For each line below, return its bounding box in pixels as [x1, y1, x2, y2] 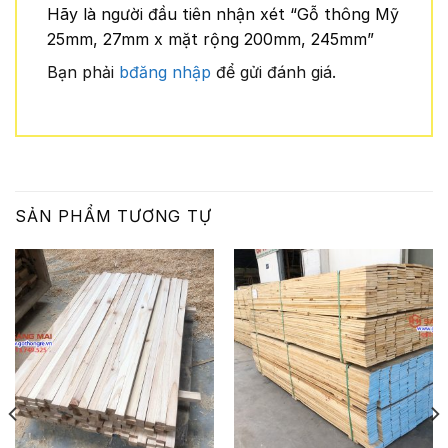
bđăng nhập [119, 61, 211, 82]
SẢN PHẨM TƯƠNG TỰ [15, 206, 212, 227]
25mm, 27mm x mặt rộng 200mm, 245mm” [47, 28, 379, 49]
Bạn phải [47, 61, 119, 82]
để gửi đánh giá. [211, 61, 336, 82]
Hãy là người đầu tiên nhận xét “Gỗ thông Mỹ [47, 3, 399, 24]
